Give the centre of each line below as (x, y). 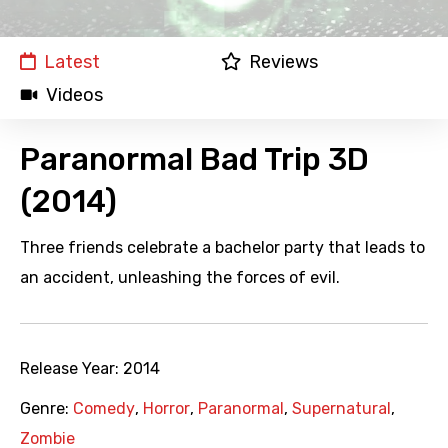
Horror (166, 409)
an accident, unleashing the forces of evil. (180, 278)
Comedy (104, 409)
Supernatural (341, 409)
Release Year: (71, 369)
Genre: (46, 409)
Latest (72, 62)
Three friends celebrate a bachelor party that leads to (222, 248)
